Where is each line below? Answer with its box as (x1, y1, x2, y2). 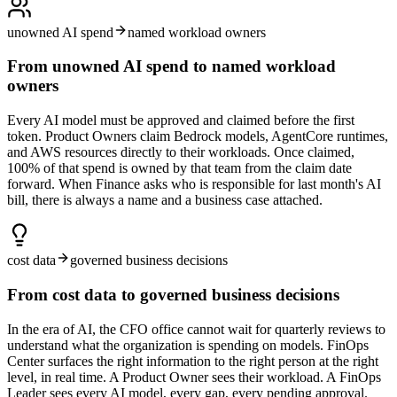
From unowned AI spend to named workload (7, 57, 336, 76)
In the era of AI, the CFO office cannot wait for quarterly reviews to (7, 321, 385, 337)
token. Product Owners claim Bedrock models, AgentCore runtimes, (7, 128, 388, 144)
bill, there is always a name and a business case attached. (7, 192, 323, 208)
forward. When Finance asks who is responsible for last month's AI (7, 176, 381, 192)
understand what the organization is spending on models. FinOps (7, 337, 369, 353)
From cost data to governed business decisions (7, 284, 339, 304)
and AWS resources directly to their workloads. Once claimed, (7, 144, 354, 160)
